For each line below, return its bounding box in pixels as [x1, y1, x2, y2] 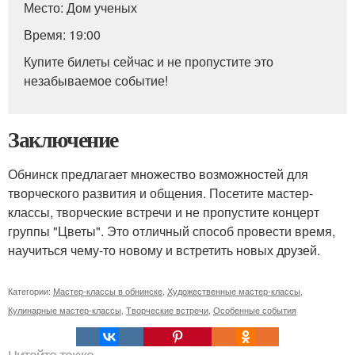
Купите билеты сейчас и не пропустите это [24, 52, 273, 71]
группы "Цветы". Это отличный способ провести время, [8, 222, 335, 240]
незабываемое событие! [24, 71, 168, 90]
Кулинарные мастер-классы [8, 303, 121, 316]
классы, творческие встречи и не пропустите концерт [8, 203, 319, 221]
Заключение [8, 123, 118, 155]
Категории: [8, 284, 53, 297]
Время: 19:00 [24, 25, 101, 44]
